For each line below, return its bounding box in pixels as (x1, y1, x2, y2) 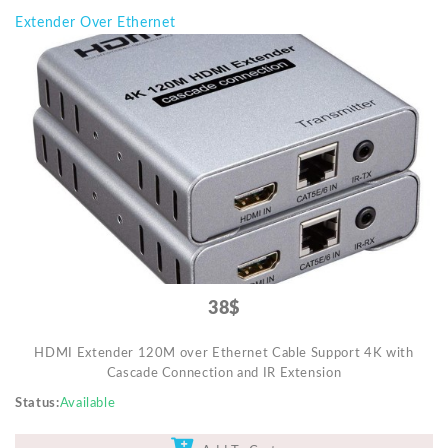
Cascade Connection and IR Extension (106, 367, 342, 381)
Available (59, 397, 116, 411)
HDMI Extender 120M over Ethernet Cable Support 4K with (34, 347, 414, 361)
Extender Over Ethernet (15, 16, 176, 31)
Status (15, 397, 56, 411)
